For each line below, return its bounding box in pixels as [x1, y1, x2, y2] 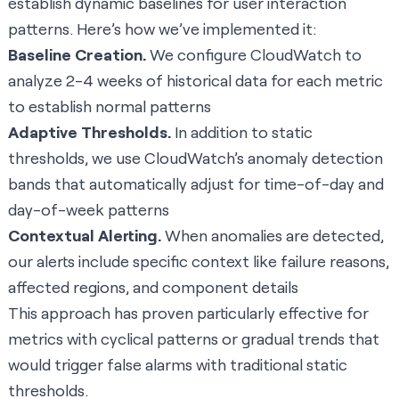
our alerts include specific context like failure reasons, [8, 251, 389, 272]
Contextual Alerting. [8, 225, 161, 246]
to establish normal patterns [8, 96, 211, 117]
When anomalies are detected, [161, 225, 384, 246]
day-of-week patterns [8, 199, 169, 220]
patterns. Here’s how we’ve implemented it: [8, 19, 316, 39]
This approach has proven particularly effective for [8, 303, 369, 323]
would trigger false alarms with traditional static [8, 354, 347, 375]
